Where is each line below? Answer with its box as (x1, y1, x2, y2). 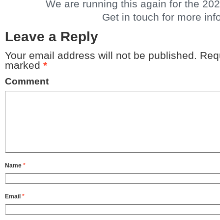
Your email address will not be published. (5, 50, 197, 61)
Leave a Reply (5, 29, 98, 45)
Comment (5, 76, 49, 87)
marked (5, 59, 43, 71)
